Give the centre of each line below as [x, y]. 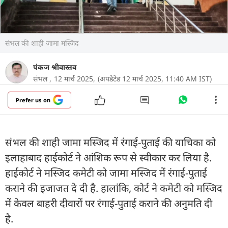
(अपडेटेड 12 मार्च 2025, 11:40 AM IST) [155, 78]
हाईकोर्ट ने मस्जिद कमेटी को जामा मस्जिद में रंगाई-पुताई [106, 173]
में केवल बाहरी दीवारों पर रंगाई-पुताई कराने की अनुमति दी [109, 203]
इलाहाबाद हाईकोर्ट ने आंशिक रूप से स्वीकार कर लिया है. [108, 157]
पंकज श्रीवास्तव [55, 67]
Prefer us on [33, 100]
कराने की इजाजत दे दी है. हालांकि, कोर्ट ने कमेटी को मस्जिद [114, 188]
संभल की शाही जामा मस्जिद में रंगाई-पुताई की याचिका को [110, 142]
